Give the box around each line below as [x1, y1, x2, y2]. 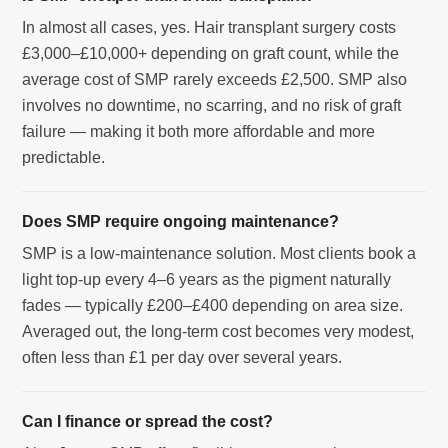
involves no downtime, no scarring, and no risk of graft [22, 96, 402, 114]
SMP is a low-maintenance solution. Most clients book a [22, 244, 417, 262]
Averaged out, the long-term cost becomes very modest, [22, 322, 415, 340]
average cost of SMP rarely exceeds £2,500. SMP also [22, 70, 408, 88]
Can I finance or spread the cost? [22, 412, 274, 430]
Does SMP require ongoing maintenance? [22, 212, 340, 230]
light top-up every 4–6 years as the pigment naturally [22, 270, 392, 288]
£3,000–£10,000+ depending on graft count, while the [22, 44, 400, 62]
